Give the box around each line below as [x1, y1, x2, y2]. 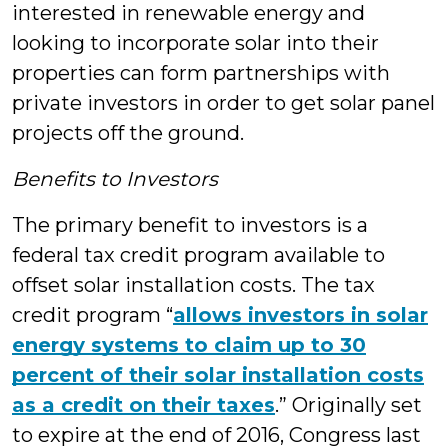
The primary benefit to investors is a [12, 213, 368, 237]
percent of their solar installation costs [12, 363, 424, 387]
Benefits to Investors [12, 167, 218, 191]
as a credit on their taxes [12, 393, 275, 417]
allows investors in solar [173, 303, 428, 327]
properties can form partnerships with [12, 61, 390, 85]
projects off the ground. [12, 121, 244, 145]
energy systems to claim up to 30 [12, 333, 366, 357]
